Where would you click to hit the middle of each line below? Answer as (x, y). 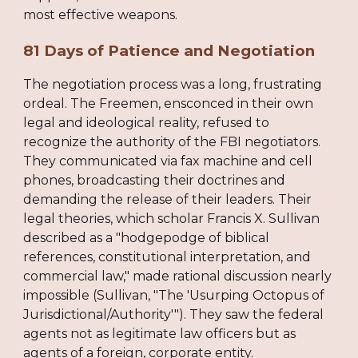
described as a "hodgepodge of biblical (147, 237)
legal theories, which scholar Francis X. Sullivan (172, 218)
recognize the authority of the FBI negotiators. (172, 141)
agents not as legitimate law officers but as (160, 333)
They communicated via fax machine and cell (168, 161)
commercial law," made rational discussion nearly (178, 276)
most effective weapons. (101, 15)
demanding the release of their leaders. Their (168, 199)
